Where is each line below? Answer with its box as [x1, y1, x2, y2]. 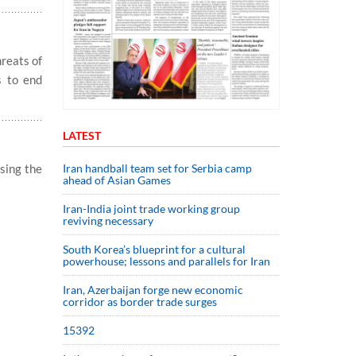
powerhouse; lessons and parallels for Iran [63, 253, 270, 268]
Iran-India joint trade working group [63, 201, 240, 215]
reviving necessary [63, 213, 153, 227]
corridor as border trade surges [63, 294, 217, 308]
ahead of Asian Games [63, 172, 171, 187]
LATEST [63, 128, 101, 142]
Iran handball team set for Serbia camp [63, 161, 252, 175]
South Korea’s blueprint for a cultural [63, 242, 246, 256]
